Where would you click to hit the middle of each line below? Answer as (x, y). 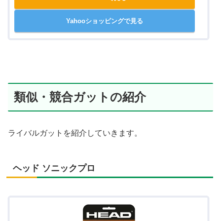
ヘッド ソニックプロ (54, 168)
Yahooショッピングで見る (105, 21)
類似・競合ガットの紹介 (80, 97)
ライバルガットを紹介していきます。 (75, 133)
